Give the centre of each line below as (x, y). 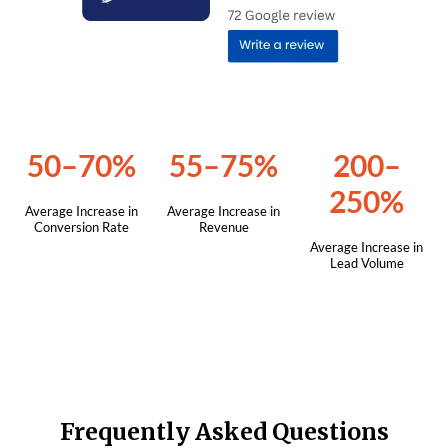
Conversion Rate (81, 226)
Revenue (223, 226)
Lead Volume (366, 262)
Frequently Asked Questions (224, 431)
